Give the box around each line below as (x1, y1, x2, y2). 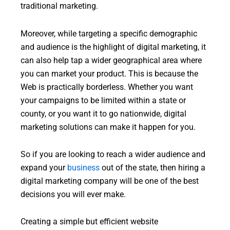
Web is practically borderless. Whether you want (21, 82, 193, 92)
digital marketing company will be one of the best (21, 176, 199, 186)
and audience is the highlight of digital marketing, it (21, 42, 206, 52)
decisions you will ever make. (21, 189, 126, 199)
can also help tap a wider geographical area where (21, 55, 202, 65)
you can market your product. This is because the (21, 69, 198, 79)
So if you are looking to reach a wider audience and (21, 149, 205, 159)
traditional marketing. (21, 2, 98, 11)
